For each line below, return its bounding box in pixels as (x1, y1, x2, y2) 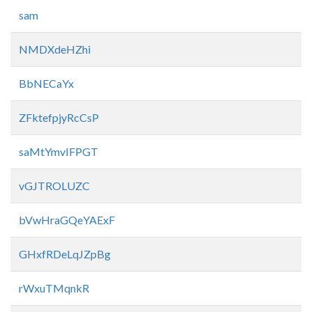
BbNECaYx (19, 77, 74, 90)
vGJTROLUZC (19, 179, 90, 192)
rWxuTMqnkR (19, 281, 89, 295)
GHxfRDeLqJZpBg (19, 247, 111, 260)
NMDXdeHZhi (19, 42, 91, 56)
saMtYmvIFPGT (19, 145, 98, 158)
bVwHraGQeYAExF (19, 213, 115, 226)
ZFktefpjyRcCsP (19, 111, 99, 124)
